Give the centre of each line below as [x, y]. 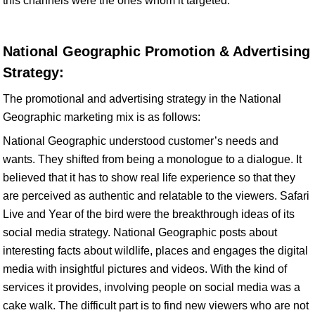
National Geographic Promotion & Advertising [156, 51]
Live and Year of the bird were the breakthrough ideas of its [149, 214]
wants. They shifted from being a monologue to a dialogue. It [152, 159]
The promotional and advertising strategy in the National [142, 99]
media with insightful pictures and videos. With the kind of [145, 269]
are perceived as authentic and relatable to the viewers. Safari [156, 196]
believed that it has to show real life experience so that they [149, 178]
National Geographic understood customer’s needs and [141, 141]
